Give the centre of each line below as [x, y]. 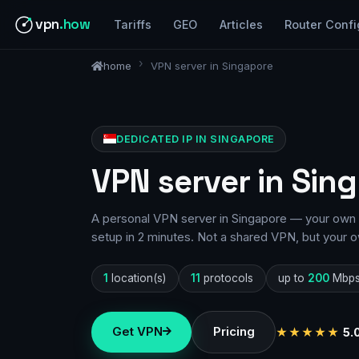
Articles [241, 25]
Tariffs [133, 25]
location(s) [137, 278]
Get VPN [137, 332]
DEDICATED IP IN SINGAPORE [196, 139]
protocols [227, 278]
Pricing [234, 332]
